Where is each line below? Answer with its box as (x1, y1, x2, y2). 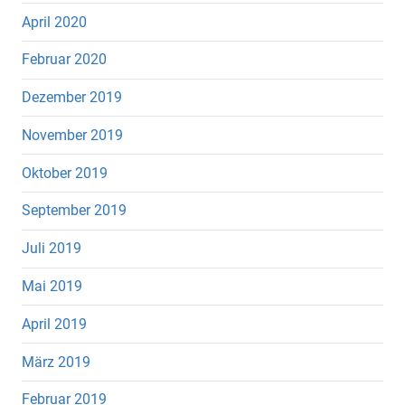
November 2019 (22, 126, 123, 144)
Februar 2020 (22, 51, 107, 69)
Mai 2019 (22, 277, 82, 295)
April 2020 (22, 13, 87, 31)
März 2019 (22, 353, 90, 371)
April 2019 (22, 315, 87, 333)
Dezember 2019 (22, 89, 122, 107)
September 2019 (22, 202, 127, 220)
